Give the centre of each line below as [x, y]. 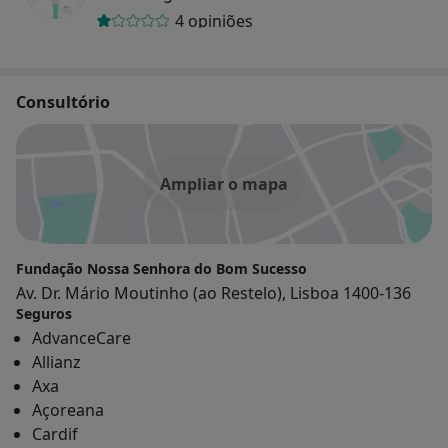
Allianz [56, 361]
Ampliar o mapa [224, 183]
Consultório [63, 101]
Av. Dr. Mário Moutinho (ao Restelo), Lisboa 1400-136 [213, 292]
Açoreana [68, 409]
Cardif [55, 433]
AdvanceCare [81, 337]
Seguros [44, 313]
